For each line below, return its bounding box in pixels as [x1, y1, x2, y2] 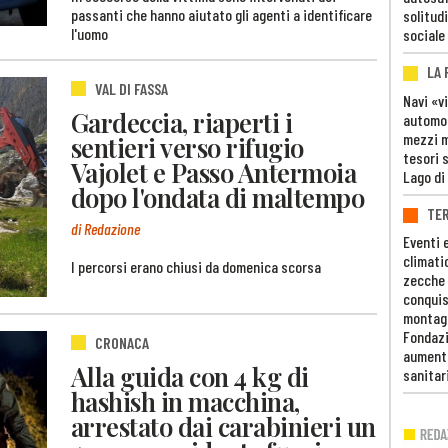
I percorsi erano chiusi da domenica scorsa [71, 256, 321, 276]
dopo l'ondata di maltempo [71, 180, 365, 215]
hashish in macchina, [71, 384, 300, 419]
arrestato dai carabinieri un [71, 409, 376, 444]
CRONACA [95, 332, 149, 352]
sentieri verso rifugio [71, 130, 304, 165]
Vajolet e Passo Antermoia [71, 155, 357, 190]
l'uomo [71, 23, 108, 43]
